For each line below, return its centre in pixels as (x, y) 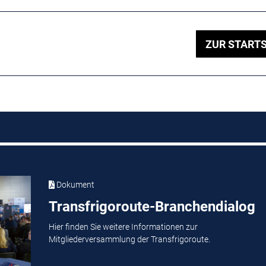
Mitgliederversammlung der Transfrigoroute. (129, 240)
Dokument (75, 184)
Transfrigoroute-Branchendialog (152, 206)
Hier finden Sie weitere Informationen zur (123, 227)
